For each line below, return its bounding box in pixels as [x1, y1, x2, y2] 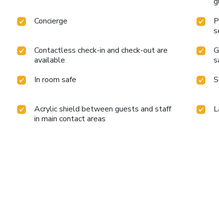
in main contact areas [34, 113, 106, 124]
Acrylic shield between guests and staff [34, 103, 172, 114]
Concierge [34, 15, 68, 26]
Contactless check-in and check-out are [34, 44, 168, 56]
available [34, 54, 66, 66]
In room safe [34, 74, 77, 85]
